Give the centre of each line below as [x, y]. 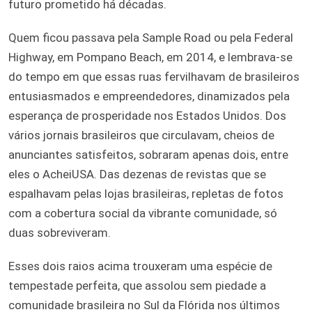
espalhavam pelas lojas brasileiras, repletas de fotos [146, 193]
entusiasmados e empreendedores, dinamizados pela [149, 96]
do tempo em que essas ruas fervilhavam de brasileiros [154, 76]
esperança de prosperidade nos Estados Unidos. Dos [147, 115]
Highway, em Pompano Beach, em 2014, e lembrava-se [150, 57]
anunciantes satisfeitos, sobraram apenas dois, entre [148, 154]
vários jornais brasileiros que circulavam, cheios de [141, 135]
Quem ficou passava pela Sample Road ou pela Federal [151, 37]
